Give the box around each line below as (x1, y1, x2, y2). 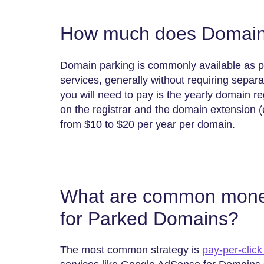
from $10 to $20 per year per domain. (60, 118, 235, 130)
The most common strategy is (60, 244, 202, 256)
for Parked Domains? (60, 207, 239, 229)
